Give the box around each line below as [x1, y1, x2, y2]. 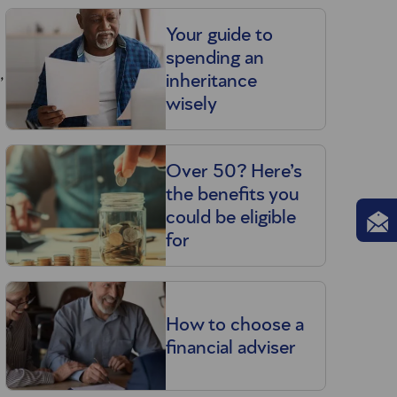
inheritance [165, 71, 257, 91]
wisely [165, 94, 217, 114]
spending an [165, 48, 264, 68]
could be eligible [165, 207, 296, 228]
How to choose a [165, 315, 304, 335]
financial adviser [165, 338, 296, 358]
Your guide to [165, 25, 273, 45]
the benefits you [165, 184, 299, 205]
